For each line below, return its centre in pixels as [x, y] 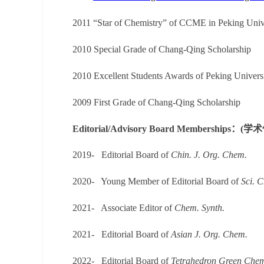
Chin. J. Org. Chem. [209, 155]
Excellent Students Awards [143, 76]
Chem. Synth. [199, 208]
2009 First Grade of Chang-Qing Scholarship [156, 102]
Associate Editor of [138, 208]
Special [108, 49]
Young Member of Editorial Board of [170, 181]
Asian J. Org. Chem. [209, 234]
